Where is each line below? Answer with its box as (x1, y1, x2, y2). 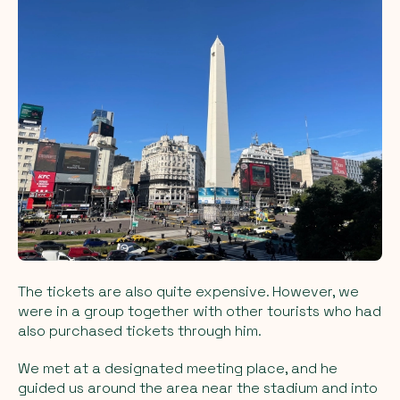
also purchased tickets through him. (18, 321, 262, 340)
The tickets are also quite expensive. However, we (18, 281, 359, 301)
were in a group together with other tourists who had (18, 301, 381, 321)
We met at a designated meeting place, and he (18, 358, 337, 378)
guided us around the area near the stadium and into (18, 378, 378, 397)
